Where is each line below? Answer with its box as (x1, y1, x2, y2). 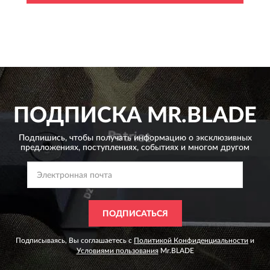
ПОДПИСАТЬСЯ (102, 209, 168, 218)
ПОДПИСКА (13, 104, 142, 127)
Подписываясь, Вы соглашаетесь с (16, 236, 134, 244)
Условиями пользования (76, 246, 159, 254)
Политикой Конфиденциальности (134, 236, 248, 244)
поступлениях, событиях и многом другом (80, 143, 250, 152)
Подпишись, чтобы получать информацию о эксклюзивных (18, 133, 252, 142)
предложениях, (20, 143, 80, 152)
